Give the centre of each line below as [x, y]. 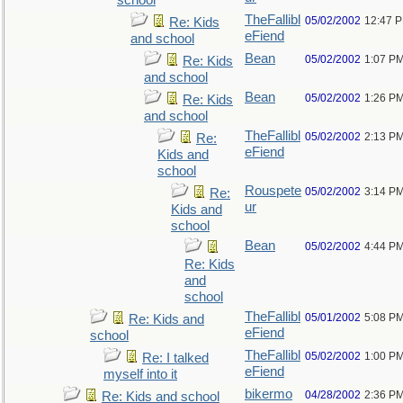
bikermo [269, 394]
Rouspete [273, 191]
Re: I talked [175, 358]
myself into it [140, 374]
